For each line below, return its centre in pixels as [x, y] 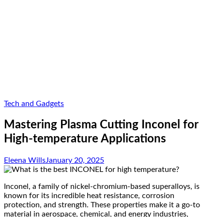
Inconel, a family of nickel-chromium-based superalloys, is [102, 186]
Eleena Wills [25, 160]
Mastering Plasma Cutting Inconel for [101, 125]
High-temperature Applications [85, 139]
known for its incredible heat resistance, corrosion [89, 195]
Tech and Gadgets [34, 104]
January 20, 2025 [75, 160]
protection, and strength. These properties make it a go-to [102, 205]
